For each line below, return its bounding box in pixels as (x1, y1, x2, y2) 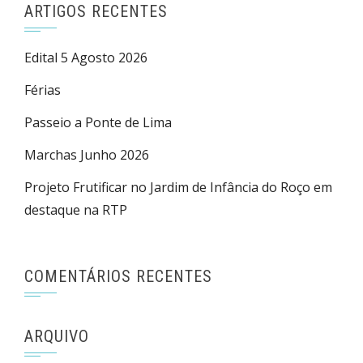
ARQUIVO (24, 327, 89, 346)
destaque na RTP (24, 201, 127, 219)
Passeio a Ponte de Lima (24, 113, 172, 131)
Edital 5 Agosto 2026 (24, 49, 147, 66)
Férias (24, 81, 61, 99)
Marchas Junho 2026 (24, 146, 149, 164)
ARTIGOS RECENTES (24, 2, 168, 21)
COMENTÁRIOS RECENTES (24, 267, 212, 286)
